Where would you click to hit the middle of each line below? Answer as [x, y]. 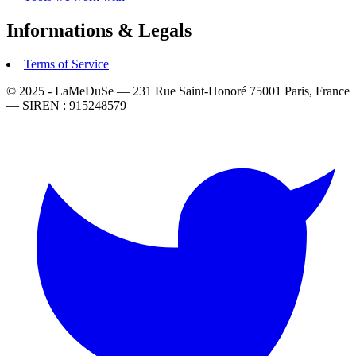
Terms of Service [66, 64]
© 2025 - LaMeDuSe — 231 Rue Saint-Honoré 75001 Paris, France [178, 91]
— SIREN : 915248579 [66, 105]
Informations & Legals [99, 30]
